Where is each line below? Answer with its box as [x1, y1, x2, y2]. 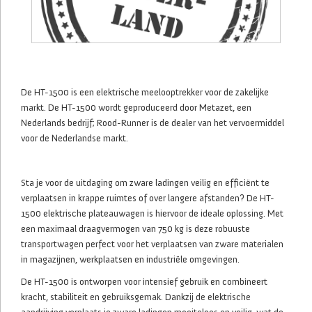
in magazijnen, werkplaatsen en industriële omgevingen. [21, 253, 240, 265]
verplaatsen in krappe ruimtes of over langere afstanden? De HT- [21, 192, 274, 204]
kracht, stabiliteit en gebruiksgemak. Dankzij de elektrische [21, 291, 251, 303]
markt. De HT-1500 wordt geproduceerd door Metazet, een [21, 102, 251, 114]
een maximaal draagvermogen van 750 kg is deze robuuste [21, 223, 250, 235]
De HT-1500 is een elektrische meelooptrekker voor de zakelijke [21, 86, 269, 98]
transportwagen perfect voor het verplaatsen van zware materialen [21, 238, 283, 250]
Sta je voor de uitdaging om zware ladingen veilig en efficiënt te [21, 177, 270, 189]
